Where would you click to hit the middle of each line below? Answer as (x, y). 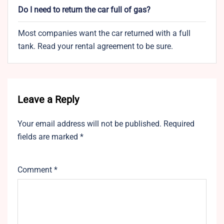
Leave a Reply (48, 100)
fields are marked (49, 137)
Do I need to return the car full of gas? (84, 10)
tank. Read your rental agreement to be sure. (95, 46)
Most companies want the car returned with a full (104, 33)
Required (179, 124)
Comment (36, 170)
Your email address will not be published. (89, 124)
